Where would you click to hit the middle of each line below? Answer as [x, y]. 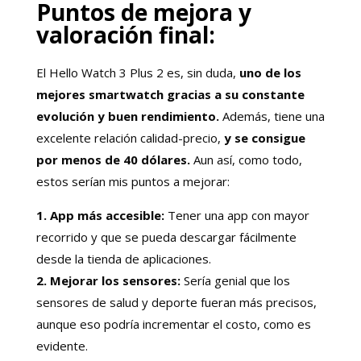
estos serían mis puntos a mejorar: [133, 181]
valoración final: [125, 34]
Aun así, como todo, [246, 159]
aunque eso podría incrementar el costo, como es [173, 324]
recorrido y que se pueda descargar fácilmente [166, 237]
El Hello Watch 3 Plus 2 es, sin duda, [137, 72]
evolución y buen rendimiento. [127, 116]
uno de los [270, 72]
